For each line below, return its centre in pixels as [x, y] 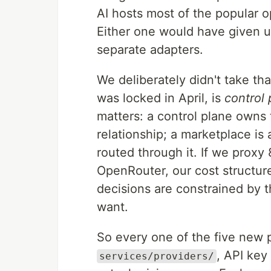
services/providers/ [157, 256]
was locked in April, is [161, 98]
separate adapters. [150, 50]
